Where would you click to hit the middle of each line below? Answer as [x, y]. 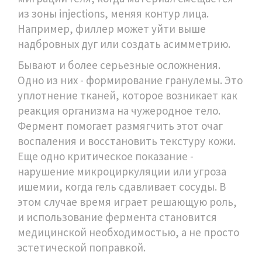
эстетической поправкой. [82, 248]
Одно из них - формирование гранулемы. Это [130, 80]
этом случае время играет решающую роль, [127, 202]
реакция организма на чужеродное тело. [119, 111]
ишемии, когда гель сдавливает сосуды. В [122, 187]
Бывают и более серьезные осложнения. [119, 65]
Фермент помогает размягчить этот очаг [120, 126]
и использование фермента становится [117, 217]
